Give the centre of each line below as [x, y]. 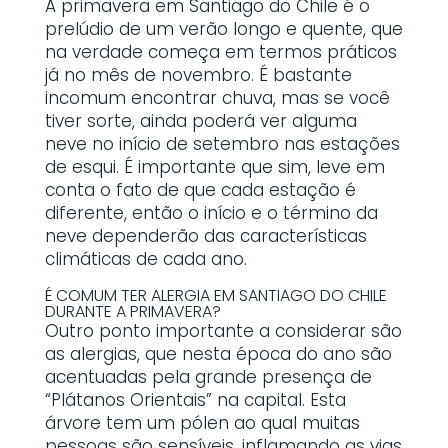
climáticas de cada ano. [145, 258]
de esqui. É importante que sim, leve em [214, 166]
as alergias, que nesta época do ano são [218, 353]
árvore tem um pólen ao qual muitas [202, 422]
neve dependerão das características [205, 235]
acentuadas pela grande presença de [208, 376]
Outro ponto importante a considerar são [223, 330]
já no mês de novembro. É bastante [198, 74]
